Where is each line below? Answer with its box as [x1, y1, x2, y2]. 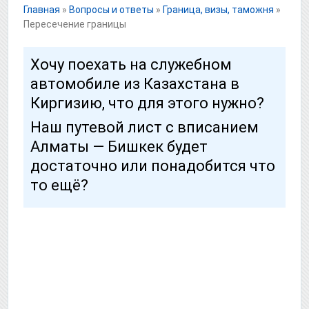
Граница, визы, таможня [163, 3, 274, 15]
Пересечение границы [23, 18, 126, 30]
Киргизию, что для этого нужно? [30, 94, 264, 112]
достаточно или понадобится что [30, 157, 275, 175]
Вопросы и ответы [69, 3, 154, 15]
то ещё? [30, 176, 88, 194]
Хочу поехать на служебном [30, 55, 232, 73]
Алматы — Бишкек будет [30, 137, 208, 155]
